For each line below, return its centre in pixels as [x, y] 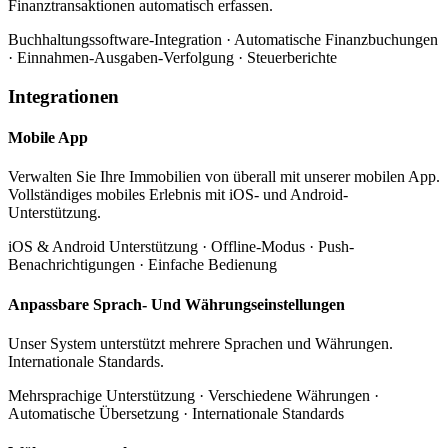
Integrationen [63, 96]
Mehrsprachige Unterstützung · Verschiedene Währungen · [193, 395]
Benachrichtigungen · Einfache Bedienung [142, 265]
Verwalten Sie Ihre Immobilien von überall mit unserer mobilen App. [224, 177]
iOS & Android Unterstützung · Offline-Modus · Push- [181, 247]
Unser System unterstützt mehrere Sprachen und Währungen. [200, 343]
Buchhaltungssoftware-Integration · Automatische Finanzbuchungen [223, 40]
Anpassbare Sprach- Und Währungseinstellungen [176, 304]
